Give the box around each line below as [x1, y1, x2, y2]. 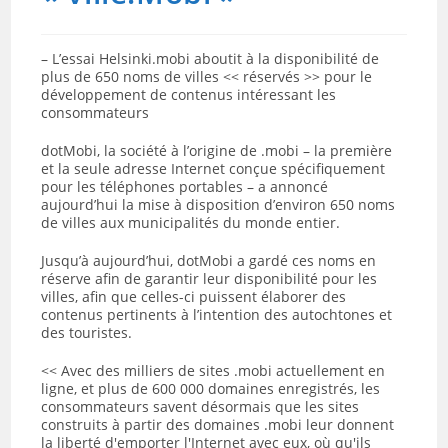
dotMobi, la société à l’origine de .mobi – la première [41, 141, 393, 160]
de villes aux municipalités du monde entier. [41, 213, 341, 232]
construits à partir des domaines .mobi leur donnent [41, 415, 395, 434]
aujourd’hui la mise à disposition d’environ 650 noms [41, 195, 396, 214]
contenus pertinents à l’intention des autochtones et [41, 305, 393, 324]
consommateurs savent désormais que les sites [41, 397, 360, 416]
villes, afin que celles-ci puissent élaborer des [41, 287, 347, 306]
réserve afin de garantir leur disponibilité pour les [41, 269, 378, 288]
